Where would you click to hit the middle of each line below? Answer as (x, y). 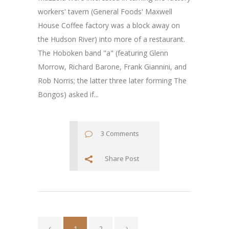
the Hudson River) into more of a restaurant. (111, 39)
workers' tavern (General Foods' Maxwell (105, 12)
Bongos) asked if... (68, 95)
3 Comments (120, 134)
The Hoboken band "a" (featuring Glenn (103, 53)
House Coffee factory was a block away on (109, 26)
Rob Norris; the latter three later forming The (112, 81)
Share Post (122, 159)
